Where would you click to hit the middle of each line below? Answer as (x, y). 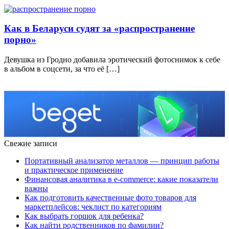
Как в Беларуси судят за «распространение (99, 29)
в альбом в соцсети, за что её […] (62, 69)
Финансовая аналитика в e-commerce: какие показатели (121, 179)
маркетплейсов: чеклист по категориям (93, 207)
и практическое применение (74, 170)
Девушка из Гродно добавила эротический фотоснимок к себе (112, 60)
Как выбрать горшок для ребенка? (84, 216)
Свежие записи (31, 144)
